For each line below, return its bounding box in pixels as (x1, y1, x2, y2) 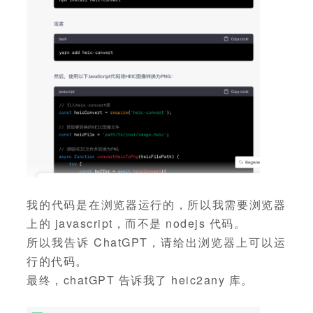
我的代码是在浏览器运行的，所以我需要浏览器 (27, 196, 286, 212)
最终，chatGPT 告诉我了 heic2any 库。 (27, 271, 254, 288)
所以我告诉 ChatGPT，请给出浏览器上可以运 (27, 233, 286, 250)
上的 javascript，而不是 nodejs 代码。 (27, 214, 247, 231)
